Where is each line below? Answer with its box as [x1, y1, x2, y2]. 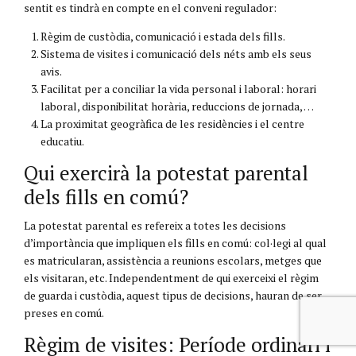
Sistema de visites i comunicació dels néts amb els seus [41, 45, 311, 61]
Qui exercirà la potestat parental [24, 159, 308, 186]
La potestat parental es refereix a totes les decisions [24, 217, 286, 233]
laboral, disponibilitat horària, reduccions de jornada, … [41, 98, 314, 114]
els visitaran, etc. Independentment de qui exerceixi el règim [24, 269, 319, 285]
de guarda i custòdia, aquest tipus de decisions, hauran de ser [24, 287, 322, 303]
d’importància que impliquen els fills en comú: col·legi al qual [24, 234, 327, 250]
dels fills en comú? [24, 183, 188, 210]
